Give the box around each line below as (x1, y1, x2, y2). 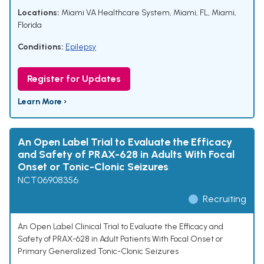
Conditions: (18, 42, 64, 52)
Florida (18, 20, 42, 31)
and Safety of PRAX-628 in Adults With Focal (18, 148, 235, 161)
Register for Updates (27, 73, 121, 85)
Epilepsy (65, 42, 96, 52)
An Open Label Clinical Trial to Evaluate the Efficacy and (18, 222, 223, 232)
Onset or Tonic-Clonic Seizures (18, 160, 169, 174)
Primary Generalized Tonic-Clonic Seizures (18, 246, 179, 257)
